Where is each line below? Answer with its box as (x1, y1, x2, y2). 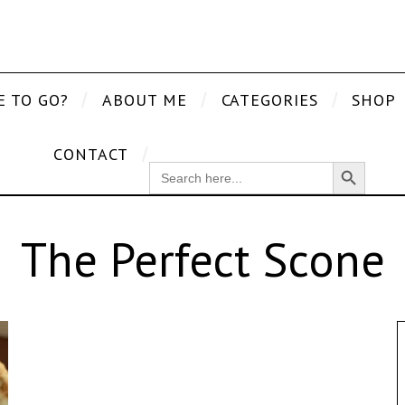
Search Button (331, 151, 379, 170)
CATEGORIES (221, 89, 318, 110)
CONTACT (53, 143, 128, 165)
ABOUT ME (102, 89, 187, 110)
